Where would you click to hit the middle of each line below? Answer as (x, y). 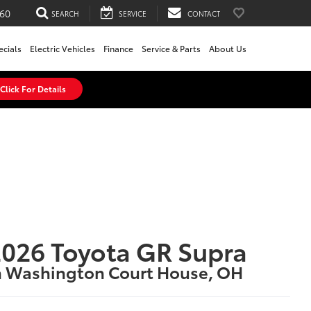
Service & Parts (171, 49)
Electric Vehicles (62, 49)
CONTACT (204, 13)
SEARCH (65, 13)
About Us (228, 49)
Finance (118, 49)
